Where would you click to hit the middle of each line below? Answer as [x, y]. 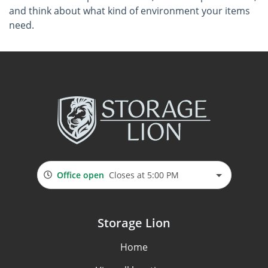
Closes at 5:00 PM [144, 175]
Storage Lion [134, 223]
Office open [80, 175]
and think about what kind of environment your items [130, 11]
